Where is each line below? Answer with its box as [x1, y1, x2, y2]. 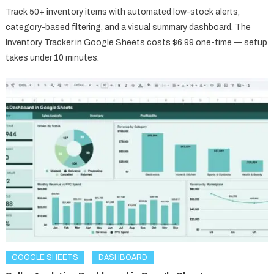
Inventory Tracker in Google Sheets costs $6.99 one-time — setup [6, 37, 268, 47]
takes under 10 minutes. [6, 53, 100, 62]
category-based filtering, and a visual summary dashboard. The [6, 22, 251, 32]
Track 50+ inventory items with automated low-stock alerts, [6, 7, 240, 17]
